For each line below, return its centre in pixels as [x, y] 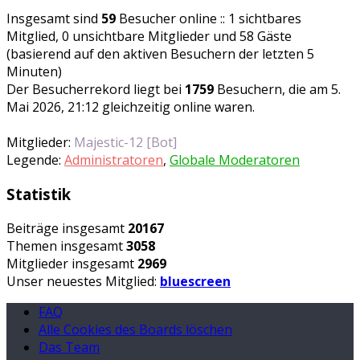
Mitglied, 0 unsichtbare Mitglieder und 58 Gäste [149, 37]
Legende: [35, 160]
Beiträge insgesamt [67, 228]
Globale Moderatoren [235, 160]
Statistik [39, 194]
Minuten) [34, 72]
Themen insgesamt [66, 245]
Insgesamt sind [54, 19]
